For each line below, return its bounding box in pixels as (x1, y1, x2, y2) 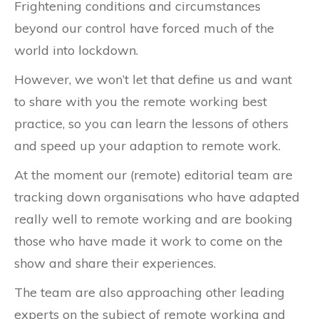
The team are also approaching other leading (14, 283, 285, 300)
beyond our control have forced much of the (14, 19, 274, 36)
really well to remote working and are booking (14, 210, 293, 227)
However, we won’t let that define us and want (14, 70, 292, 88)
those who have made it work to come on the (14, 232, 283, 249)
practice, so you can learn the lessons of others (14, 115, 288, 132)
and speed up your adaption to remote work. (14, 137, 281, 154)
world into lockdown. (14, 41, 138, 58)
